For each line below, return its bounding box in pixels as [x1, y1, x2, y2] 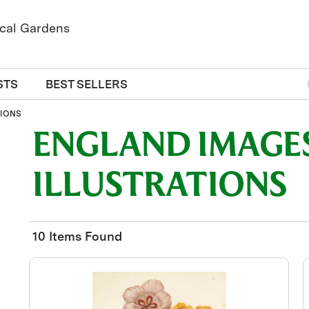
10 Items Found [32, 229, 123, 243]
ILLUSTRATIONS [32, 171, 287, 203]
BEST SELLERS [46, 77, 128, 91]
